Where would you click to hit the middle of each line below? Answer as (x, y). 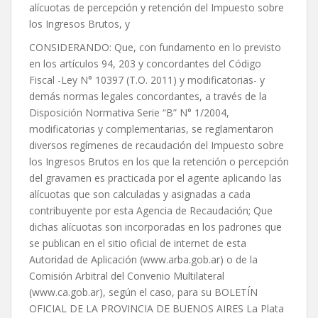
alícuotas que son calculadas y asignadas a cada (140, 194)
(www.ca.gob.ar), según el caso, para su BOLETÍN (143, 292)
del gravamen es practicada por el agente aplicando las (155, 178)
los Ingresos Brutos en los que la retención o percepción (159, 162)
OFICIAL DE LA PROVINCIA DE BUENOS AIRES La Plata (157, 309)
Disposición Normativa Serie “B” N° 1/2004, (129, 113)
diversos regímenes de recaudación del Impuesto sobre (157, 146)
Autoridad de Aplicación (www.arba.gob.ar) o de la (143, 260)
